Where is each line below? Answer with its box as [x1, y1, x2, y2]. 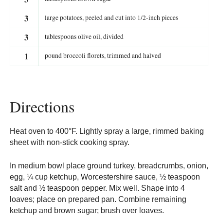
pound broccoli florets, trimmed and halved [45, 51, 161, 60]
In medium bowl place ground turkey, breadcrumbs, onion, [10, 162, 208, 170]
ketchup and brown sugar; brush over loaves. [10, 206, 164, 215]
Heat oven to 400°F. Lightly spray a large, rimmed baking [10, 127, 204, 136]
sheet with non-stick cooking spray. [10, 138, 129, 147]
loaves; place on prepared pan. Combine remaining [10, 195, 186, 204]
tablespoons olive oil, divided [45, 32, 124, 41]
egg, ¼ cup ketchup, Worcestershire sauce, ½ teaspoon [10, 173, 200, 182]
